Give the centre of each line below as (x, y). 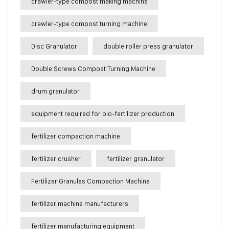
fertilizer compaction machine (76, 136)
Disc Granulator (54, 46)
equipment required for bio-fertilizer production (103, 113)
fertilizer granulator (136, 158)
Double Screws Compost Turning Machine (93, 68)
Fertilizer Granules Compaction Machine (90, 181)
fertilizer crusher (56, 158)
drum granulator (55, 91)
